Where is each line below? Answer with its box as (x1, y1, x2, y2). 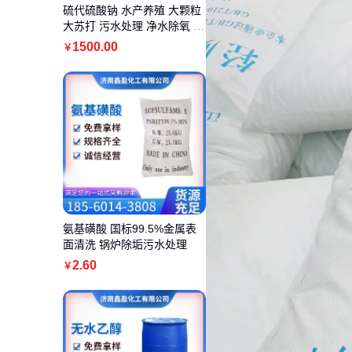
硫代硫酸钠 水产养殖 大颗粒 (63, 4, 201, 17)
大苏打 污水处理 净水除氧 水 (63, 20, 204, 33)
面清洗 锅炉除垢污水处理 (63, 238, 187, 251)
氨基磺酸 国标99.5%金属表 (63, 222, 196, 236)
